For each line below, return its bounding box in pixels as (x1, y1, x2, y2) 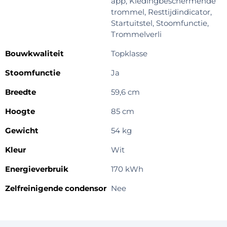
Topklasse (111, 48, 147, 58)
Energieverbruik (5, 164, 68, 174)
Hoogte (5, 106, 35, 116)
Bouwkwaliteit (5, 48, 64, 58)
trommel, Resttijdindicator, (111, 7, 212, 17)
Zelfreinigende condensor (5, 183, 106, 193)
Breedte (5, 87, 36, 97)
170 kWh (111, 164, 143, 174)
